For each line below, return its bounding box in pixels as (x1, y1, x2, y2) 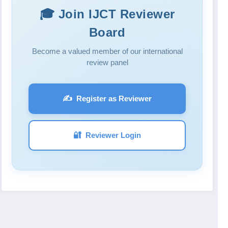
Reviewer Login (85, 131, 141, 140)
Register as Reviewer (76, 94, 152, 103)
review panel (86, 58, 128, 67)
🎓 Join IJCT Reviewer (39, 7, 175, 21)
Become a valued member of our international (32, 47, 183, 56)
